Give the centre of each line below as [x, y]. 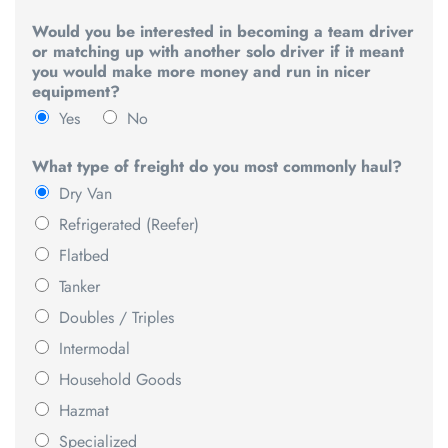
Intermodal [94, 349]
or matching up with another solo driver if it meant [218, 52]
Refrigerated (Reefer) [129, 225]
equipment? [76, 92]
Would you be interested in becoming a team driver [223, 32]
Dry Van [85, 194]
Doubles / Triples [116, 318]
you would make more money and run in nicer [201, 72]
